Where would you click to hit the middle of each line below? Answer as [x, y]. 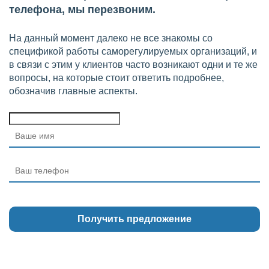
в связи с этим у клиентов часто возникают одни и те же [133, 65]
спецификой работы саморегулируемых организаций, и [133, 51]
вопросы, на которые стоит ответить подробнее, [116, 78]
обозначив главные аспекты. [73, 91]
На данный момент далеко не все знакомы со [111, 38]
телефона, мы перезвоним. [82, 10]
